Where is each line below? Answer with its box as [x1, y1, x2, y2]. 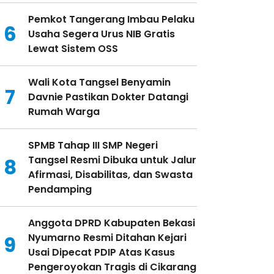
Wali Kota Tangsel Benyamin [28, 75, 171, 89]
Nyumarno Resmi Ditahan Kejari [28, 230, 187, 245]
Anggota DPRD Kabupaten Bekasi [28, 215, 195, 230]
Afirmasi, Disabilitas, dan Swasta [28, 167, 193, 182]
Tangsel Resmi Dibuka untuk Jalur [28, 152, 196, 167]
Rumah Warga [28, 104, 100, 119]
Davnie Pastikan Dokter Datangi [28, 89, 188, 104]
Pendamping [28, 182, 92, 196]
